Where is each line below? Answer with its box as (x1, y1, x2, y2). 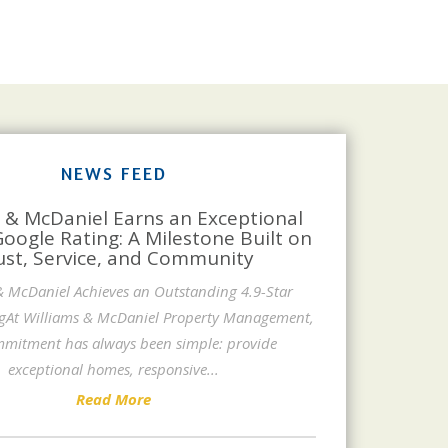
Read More (76, 388, 151, 409)
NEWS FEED (60, 161, 167, 184)
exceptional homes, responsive (8, 358, 207, 379)
